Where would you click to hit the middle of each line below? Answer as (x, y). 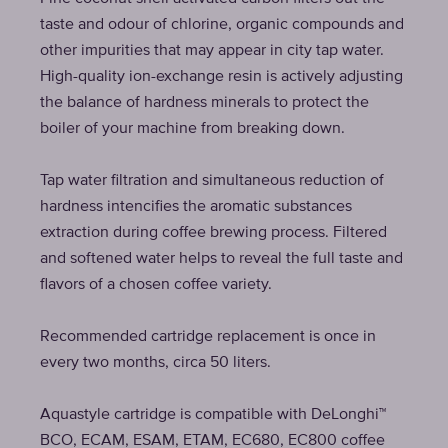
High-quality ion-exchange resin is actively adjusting (221, 77)
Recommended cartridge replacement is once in (208, 337)
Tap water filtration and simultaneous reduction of (212, 181)
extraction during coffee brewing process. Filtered (213, 233)
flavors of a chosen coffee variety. (156, 285)
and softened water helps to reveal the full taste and (221, 259)
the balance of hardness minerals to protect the (204, 103)
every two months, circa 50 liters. (155, 363)
